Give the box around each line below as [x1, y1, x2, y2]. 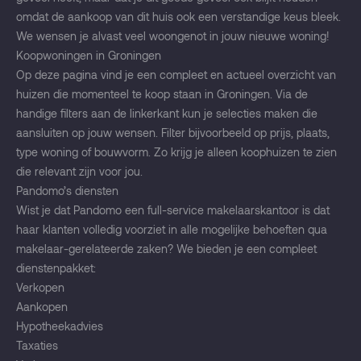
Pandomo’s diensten [16, 184, 118, 198]
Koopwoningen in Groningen [16, 48, 161, 63]
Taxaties [16, 338, 58, 353]
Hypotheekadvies [16, 319, 103, 334]
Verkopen [16, 280, 64, 295]
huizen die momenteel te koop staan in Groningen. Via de [16, 87, 308, 102]
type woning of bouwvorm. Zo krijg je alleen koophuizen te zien [16, 145, 337, 160]
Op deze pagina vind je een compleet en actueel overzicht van [16, 68, 336, 82]
